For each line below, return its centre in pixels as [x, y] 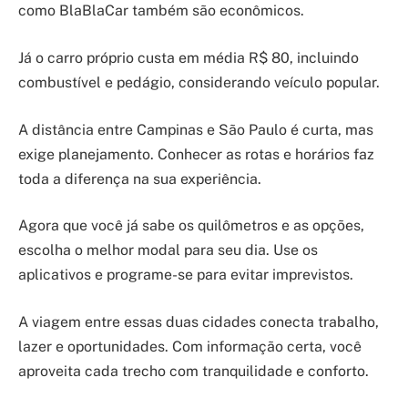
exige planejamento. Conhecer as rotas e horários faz [196, 154]
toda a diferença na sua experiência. [140, 178]
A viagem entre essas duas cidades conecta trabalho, [199, 321]
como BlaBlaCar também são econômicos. [161, 11]
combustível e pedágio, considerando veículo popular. [199, 83]
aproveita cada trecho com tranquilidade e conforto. [194, 371]
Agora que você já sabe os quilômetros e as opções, [191, 226]
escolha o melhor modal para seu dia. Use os [168, 250]
